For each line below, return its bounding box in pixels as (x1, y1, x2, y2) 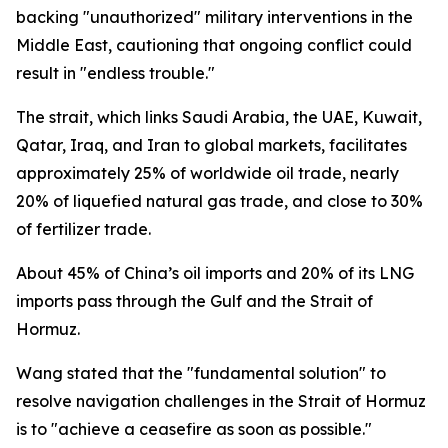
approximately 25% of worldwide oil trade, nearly (16, 163, 399, 183)
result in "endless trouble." (16, 63, 215, 83)
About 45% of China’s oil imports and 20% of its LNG (16, 263, 414, 283)
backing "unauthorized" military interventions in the (16, 7, 413, 27)
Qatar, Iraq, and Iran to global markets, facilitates (16, 135, 407, 155)
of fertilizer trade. (16, 219, 151, 239)
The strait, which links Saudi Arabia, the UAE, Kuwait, (16, 107, 422, 127)
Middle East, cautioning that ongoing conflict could (16, 35, 412, 55)
